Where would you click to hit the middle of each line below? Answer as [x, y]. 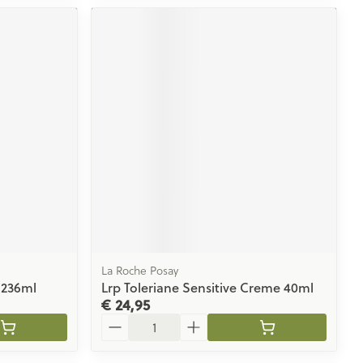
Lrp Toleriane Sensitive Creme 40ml [208, 287]
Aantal [121, 320]
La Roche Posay [140, 270]
